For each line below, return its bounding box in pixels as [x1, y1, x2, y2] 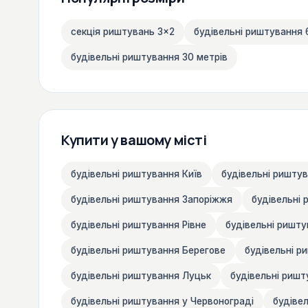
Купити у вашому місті [61, 130, 207, 149]
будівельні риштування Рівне [71, 219, 206, 230]
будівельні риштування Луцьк [71, 269, 211, 281]
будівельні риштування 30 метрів [71, 51, 228, 63]
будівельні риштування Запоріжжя [71, 193, 232, 205]
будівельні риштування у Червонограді [71, 295, 254, 307]
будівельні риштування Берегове [71, 244, 225, 256]
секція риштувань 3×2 [71, 25, 175, 37]
